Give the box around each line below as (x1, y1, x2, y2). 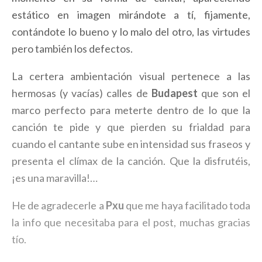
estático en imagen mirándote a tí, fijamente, (12, 8, 250, 22)
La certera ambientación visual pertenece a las (12, 70, 250, 83)
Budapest (151, 87, 198, 100)
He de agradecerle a (12, 199, 106, 212)
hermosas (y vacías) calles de (12, 87, 151, 100)
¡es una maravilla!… (12, 171, 98, 185)
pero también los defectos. (12, 42, 133, 56)
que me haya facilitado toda (123, 199, 251, 212)
